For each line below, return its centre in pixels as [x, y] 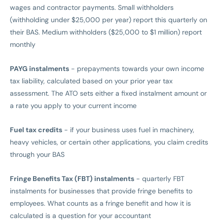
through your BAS [37, 155]
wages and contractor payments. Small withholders [92, 8]
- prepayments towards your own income [137, 69]
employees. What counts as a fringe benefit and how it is [100, 203]
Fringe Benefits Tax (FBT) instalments [72, 179]
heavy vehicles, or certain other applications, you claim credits [109, 142]
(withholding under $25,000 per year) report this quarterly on [109, 20]
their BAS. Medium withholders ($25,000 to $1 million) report [106, 32]
